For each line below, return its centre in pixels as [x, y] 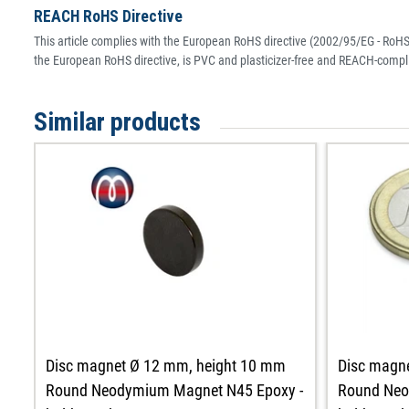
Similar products [117, 121]
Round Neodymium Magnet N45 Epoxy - [175, 390]
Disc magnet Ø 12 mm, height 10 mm [166, 365]
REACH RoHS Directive [108, 16]
